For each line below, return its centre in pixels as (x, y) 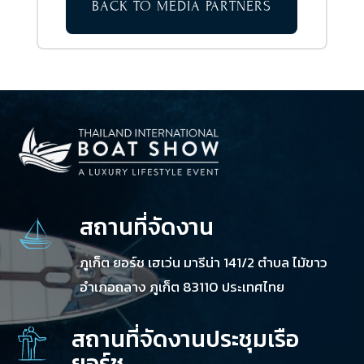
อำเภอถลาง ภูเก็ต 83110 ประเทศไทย (182, 287)
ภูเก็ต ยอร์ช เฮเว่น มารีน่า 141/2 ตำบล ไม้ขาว (204, 263)
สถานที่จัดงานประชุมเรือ (186, 339)
